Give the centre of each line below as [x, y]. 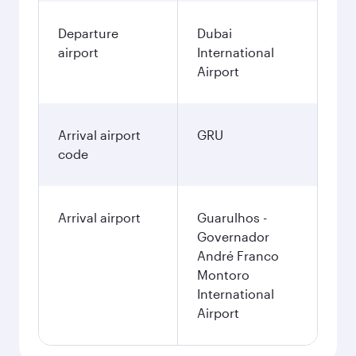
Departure [88, 33]
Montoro [223, 275]
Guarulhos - [232, 217]
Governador [233, 236]
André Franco [238, 255]
